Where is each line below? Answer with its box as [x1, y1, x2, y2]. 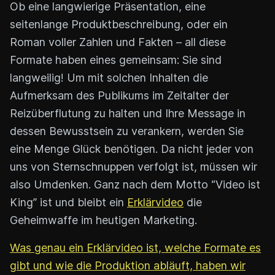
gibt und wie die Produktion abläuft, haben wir [10, 258, 246, 272]
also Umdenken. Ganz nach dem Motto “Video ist [10, 177, 260, 191]
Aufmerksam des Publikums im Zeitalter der [10, 88, 229, 102]
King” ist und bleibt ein [10, 195, 127, 209]
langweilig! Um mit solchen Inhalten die [10, 71, 208, 84]
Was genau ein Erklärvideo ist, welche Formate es [10, 241, 261, 254]
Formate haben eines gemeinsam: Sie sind [10, 53, 222, 66]
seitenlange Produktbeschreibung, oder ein [10, 17, 228, 31]
